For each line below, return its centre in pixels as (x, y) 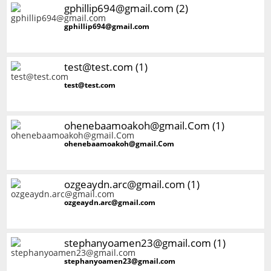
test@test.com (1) (106, 67)
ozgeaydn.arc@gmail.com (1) (132, 184)
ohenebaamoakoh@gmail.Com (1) (144, 126)
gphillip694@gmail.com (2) (126, 8)
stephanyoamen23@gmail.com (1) (145, 243)
